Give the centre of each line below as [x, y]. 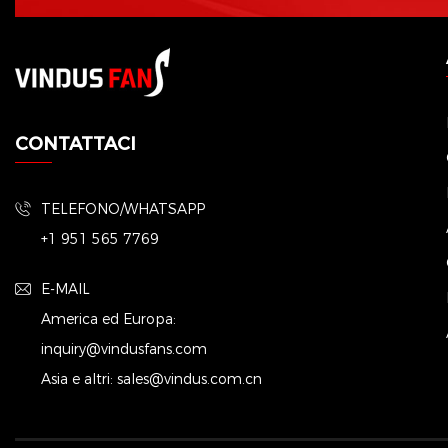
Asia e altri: [79, 378]
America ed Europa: [108, 318]
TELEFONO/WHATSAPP [123, 208]
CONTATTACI [75, 142]
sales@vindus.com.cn [189, 378]
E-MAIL [65, 288]
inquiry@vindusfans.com [124, 348]
